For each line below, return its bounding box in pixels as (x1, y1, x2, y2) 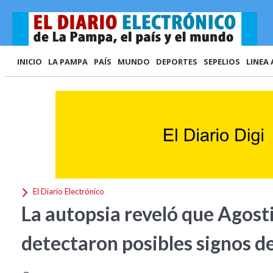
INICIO (17, 56, 42, 67)
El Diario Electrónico (31, 186, 104, 197)
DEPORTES (156, 56, 197, 67)
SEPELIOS (204, 56, 240, 67)
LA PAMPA (48, 56, 88, 67)
